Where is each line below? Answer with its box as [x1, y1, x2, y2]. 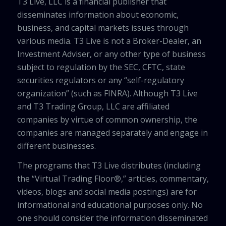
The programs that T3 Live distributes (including [17, 160, 201, 172]
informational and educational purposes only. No [17, 199, 203, 211]
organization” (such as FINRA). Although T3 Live [17, 87, 198, 99]
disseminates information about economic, [17, 9, 179, 20]
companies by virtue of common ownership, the [17, 114, 197, 125]
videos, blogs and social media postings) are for [17, 186, 197, 198]
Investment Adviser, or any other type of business [17, 48, 206, 60]
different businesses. [17, 140, 96, 151]
